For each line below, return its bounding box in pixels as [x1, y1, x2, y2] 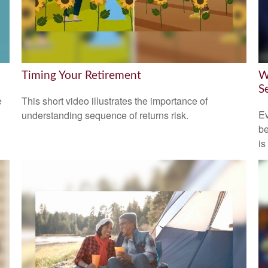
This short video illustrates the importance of [21, 93, 208, 108]
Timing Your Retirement [21, 70, 141, 82]
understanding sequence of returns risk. [21, 108, 188, 122]
